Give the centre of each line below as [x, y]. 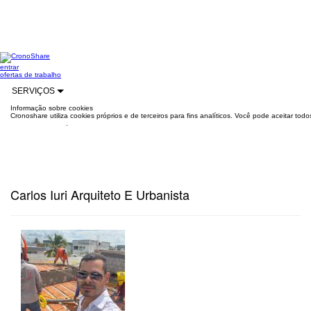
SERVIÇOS [34, 91]
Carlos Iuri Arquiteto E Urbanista [100, 194]
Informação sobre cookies [52, 108]
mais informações [38, 123]
